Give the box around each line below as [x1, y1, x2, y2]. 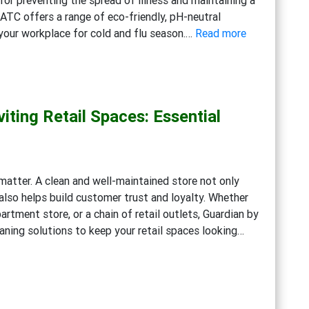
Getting [246, 41, 282, 56]
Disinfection [172, 10, 232, 24]
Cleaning [246, 174, 286, 188]
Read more [195, 26, 246, 40]
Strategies [246, 190, 297, 205]
